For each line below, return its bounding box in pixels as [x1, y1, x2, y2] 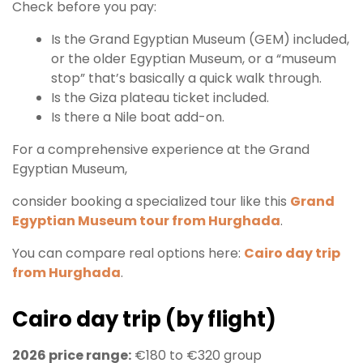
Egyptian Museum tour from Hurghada [12, 211, 280, 231]
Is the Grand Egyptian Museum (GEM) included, [51, 30, 349, 49]
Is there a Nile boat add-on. [51, 108, 224, 127]
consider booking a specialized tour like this [12, 192, 290, 211]
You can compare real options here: [12, 244, 244, 263]
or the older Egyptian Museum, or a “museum [51, 49, 336, 69]
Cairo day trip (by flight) [12, 305, 276, 335]
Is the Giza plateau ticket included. [51, 88, 269, 108]
